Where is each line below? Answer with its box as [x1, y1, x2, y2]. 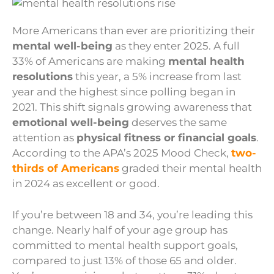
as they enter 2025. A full [113, 40, 240, 53]
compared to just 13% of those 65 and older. [12, 254, 237, 267]
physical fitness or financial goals [76, 131, 256, 144]
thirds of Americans [12, 162, 119, 175]
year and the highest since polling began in [12, 86, 235, 98]
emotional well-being [12, 116, 129, 129]
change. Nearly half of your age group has [12, 223, 228, 236]
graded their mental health [119, 162, 262, 175]
